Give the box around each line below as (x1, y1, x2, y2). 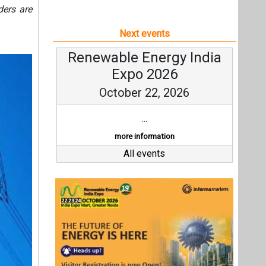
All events (123, 148, 166, 159)
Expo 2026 (111, 66, 178, 83)
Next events (119, 28, 170, 39)
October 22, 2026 (99, 85, 190, 100)
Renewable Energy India (67, 49, 221, 66)
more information (114, 132, 175, 141)
